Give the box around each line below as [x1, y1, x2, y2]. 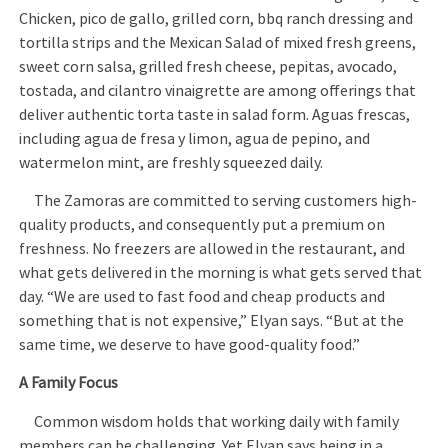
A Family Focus [19, 373, 119, 394]
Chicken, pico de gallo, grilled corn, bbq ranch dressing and [19, 8, 414, 29]
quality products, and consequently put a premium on [19, 214, 386, 235]
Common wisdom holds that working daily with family [19, 411, 400, 432]
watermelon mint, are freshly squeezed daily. [19, 152, 324, 173]
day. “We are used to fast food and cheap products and [19, 286, 386, 307]
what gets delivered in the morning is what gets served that [19, 262, 423, 283]
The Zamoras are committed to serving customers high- [19, 190, 418, 211]
